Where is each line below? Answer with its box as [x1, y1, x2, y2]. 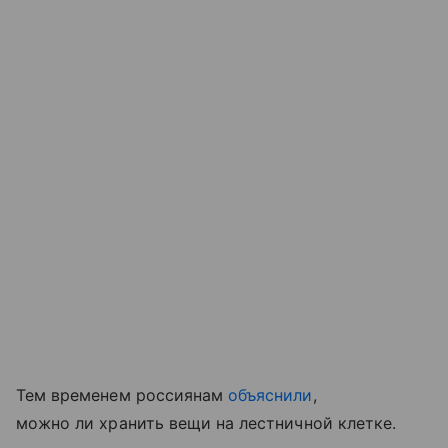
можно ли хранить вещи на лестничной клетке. [16, 412, 397, 433]
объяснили [228, 384, 313, 405]
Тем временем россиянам [16, 384, 229, 405]
